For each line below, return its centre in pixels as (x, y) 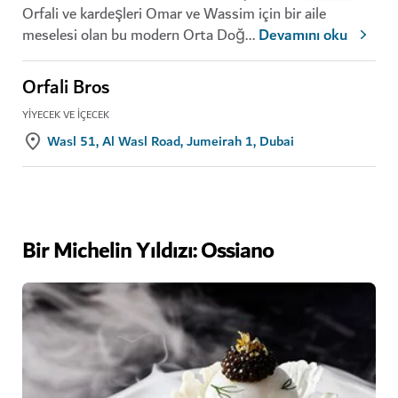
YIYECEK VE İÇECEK (66, 115)
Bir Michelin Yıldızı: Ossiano (148, 252)
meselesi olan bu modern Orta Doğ (134, 36)
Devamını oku (303, 36)
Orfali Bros (66, 88)
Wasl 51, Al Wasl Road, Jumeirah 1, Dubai (171, 142)
